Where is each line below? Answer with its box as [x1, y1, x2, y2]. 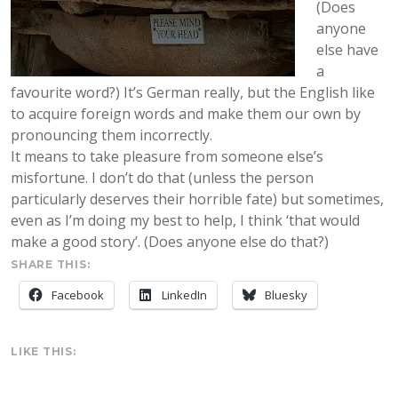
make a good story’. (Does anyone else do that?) [11, 232, 329, 251]
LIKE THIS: [11, 345, 76, 358]
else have [316, 40, 378, 60]
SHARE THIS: [11, 258, 91, 271]
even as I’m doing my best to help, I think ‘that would [11, 211, 360, 230]
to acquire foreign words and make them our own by [11, 104, 361, 123]
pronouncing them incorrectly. [11, 125, 212, 145]
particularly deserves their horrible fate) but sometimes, [11, 189, 384, 209]
